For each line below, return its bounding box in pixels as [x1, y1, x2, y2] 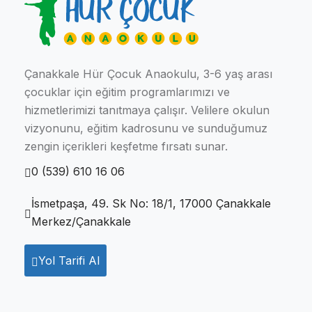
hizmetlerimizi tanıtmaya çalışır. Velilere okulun [24, 103, 270, 118]
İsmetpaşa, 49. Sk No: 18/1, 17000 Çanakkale [31, 196, 271, 211]
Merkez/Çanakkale [31, 214, 131, 229]
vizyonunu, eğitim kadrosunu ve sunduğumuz [24, 121, 267, 136]
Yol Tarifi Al [38, 253, 100, 268]
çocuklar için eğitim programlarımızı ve [24, 85, 230, 100]
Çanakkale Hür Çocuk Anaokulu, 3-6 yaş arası [24, 67, 272, 81]
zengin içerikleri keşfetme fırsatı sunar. [24, 139, 228, 154]
